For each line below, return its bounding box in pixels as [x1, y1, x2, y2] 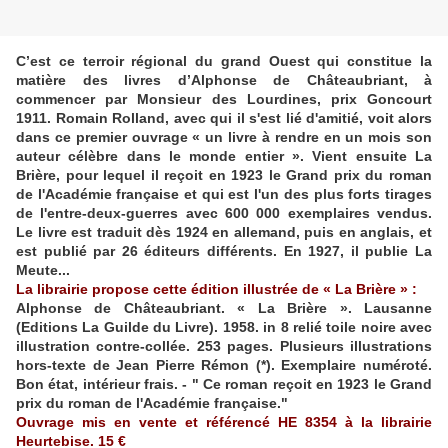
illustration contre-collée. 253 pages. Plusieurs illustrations [16, 338, 432, 355]
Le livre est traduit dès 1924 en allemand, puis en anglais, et [16, 224, 432, 241]
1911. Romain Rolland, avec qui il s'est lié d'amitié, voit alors [16, 110, 432, 127]
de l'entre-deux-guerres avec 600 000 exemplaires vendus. [16, 205, 432, 222]
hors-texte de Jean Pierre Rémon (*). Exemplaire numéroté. [16, 357, 432, 374]
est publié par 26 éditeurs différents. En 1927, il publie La [16, 243, 432, 260]
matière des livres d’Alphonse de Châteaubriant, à [16, 72, 432, 89]
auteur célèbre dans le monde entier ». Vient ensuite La [16, 148, 432, 165]
